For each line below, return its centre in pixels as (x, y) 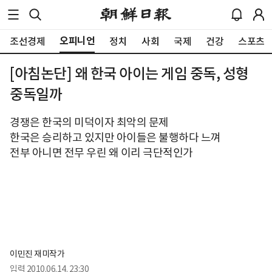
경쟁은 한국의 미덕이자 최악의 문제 (89, 122)
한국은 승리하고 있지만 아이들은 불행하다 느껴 (115, 138)
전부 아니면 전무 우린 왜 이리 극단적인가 (101, 153)
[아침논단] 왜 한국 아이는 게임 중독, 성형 (129, 74)
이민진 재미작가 (37, 253)
